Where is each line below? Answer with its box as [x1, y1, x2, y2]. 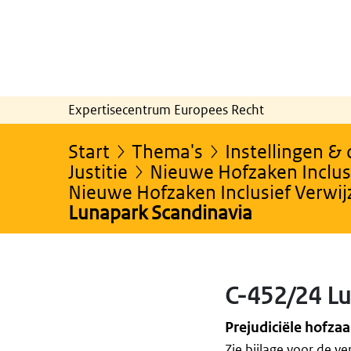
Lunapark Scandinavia [68, 200, 252, 223]
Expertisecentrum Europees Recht [68, 100, 264, 118]
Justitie [68, 159, 128, 183]
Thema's [132, 139, 203, 162]
